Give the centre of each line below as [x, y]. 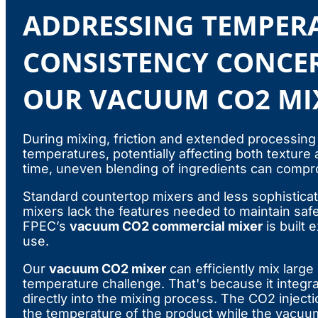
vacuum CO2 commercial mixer [166, 226]
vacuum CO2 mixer [108, 269]
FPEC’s [46, 226]
